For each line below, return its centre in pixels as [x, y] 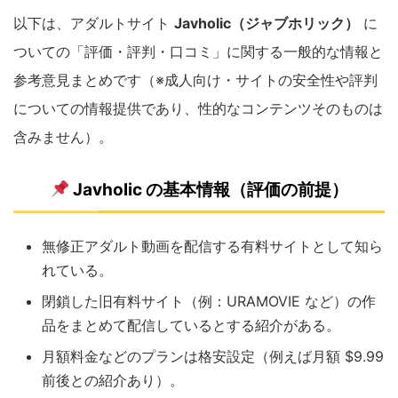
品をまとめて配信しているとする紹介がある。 [191, 325]
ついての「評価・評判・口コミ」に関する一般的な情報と [198, 52]
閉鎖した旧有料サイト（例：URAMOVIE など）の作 [209, 301]
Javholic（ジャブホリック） [267, 23]
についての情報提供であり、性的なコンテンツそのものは [198, 108]
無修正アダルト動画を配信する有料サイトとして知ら [212, 246]
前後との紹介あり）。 [113, 380]
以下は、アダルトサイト [94, 23]
